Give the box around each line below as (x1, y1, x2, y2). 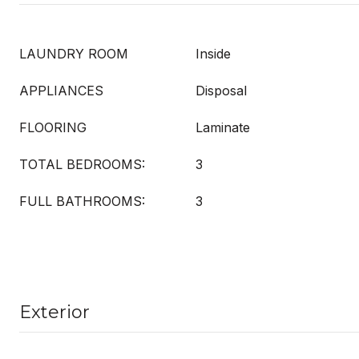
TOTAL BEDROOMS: (19, 156, 145, 172)
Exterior (19, 301, 90, 323)
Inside (196, 46, 231, 62)
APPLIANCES (19, 83, 103, 99)
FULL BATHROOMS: (19, 193, 145, 209)
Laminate (196, 119, 250, 135)
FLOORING (19, 119, 87, 135)
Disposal (196, 83, 247, 99)
